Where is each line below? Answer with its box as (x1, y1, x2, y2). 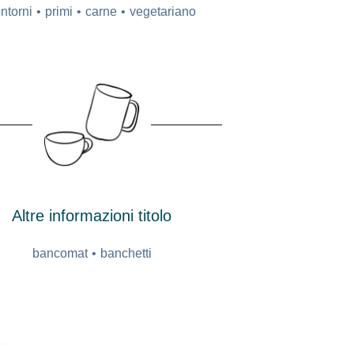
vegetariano (130, 4, 197, 18)
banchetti (100, 246, 152, 260)
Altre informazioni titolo (12, 206, 172, 224)
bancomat (32, 246, 88, 260)
